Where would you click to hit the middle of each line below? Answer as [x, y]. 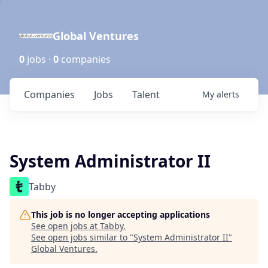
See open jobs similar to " [82, 237]
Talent [146, 95]
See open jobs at [66, 226]
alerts [228, 94]
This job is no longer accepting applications [121, 214]
